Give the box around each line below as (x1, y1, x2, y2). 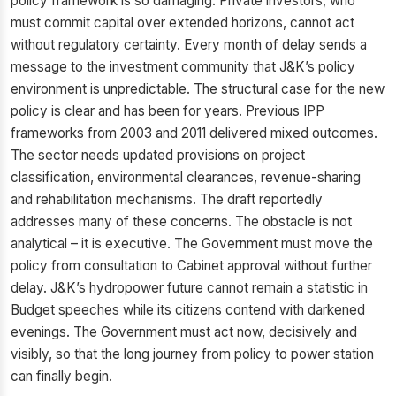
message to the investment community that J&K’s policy (11, 58, 355, 75)
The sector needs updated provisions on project (11, 147, 305, 164)
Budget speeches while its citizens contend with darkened (11, 301, 365, 318)
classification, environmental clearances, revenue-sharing (11, 169, 361, 186)
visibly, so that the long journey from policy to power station (11, 346, 374, 362)
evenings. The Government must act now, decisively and (11, 324, 357, 340)
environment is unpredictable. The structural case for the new (11, 80, 385, 97)
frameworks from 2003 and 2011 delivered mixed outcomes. (11, 125, 377, 141)
